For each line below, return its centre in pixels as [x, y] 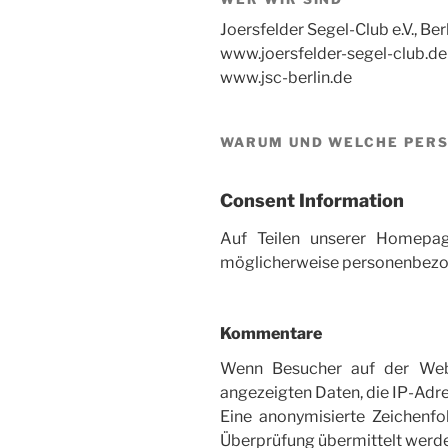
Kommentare [271, 333]
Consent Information [312, 200]
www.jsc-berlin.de [286, 77]
